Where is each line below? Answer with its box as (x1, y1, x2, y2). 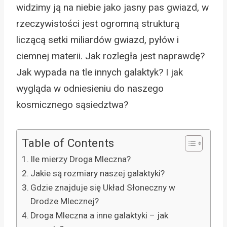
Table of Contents (22, 136, 114, 150)
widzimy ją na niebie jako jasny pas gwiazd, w (16, 1, 209, 13)
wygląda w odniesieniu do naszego (16, 82, 164, 94)
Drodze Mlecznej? (30, 196, 99, 206)
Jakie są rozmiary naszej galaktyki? (30, 168, 165, 178)
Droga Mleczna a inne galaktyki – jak (30, 210, 169, 220)
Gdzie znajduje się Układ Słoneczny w (30, 182, 176, 193)
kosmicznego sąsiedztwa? (16, 98, 128, 110)
